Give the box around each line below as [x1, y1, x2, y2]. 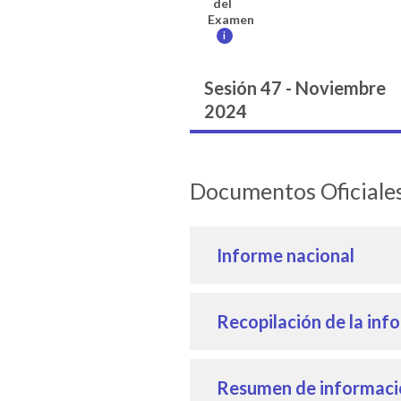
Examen [208, 11, 254, 27]
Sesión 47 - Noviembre [204, 76, 386, 98]
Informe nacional [217, 243, 354, 266]
